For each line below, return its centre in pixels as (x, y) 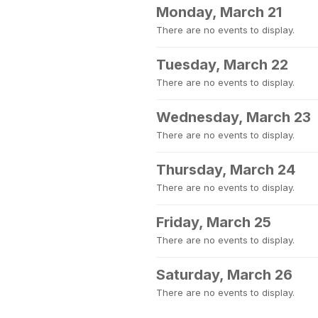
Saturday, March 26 (224, 275)
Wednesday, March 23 (234, 117)
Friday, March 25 (214, 222)
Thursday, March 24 (226, 170)
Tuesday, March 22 (222, 65)
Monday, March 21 (219, 12)
